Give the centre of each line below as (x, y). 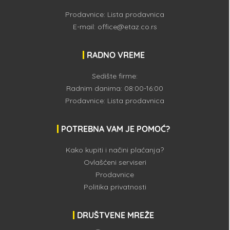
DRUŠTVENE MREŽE (116, 215)
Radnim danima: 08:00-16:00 (115, 88)
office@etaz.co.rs (127, 27)
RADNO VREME (116, 55)
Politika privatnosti (115, 187)
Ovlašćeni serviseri (115, 162)
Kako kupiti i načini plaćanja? (115, 150)
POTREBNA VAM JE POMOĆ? (116, 129)
